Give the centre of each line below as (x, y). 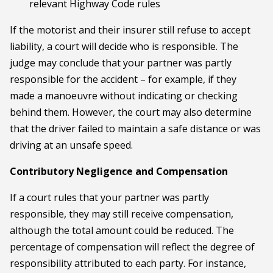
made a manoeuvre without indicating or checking (124, 96)
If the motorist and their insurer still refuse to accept (130, 30)
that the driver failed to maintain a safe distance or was (135, 129)
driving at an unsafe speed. (71, 145)
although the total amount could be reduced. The (122, 230)
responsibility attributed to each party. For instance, (128, 263)
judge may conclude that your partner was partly (121, 63)
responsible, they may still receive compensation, (122, 214)
